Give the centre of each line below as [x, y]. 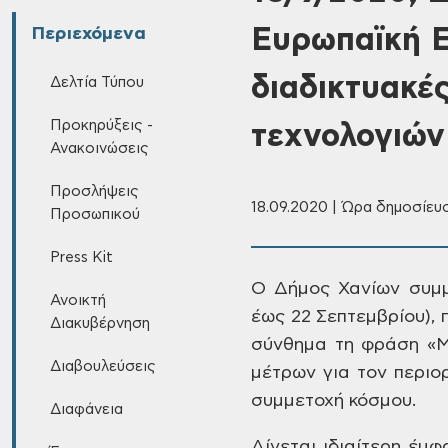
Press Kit [81, 257]
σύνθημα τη [302, 345]
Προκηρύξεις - [101, 125]
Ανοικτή [77, 300]
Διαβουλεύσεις [102, 366]
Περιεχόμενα [88, 34]
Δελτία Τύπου [96, 82]
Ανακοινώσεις [99, 148]
